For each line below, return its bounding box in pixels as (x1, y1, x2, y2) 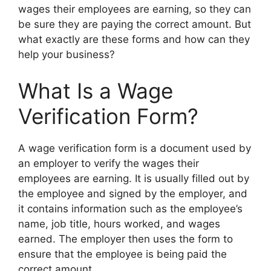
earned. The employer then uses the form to (18, 232, 233, 245)
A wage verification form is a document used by (18, 142, 251, 154)
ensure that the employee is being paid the (18, 247, 227, 260)
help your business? (18, 48, 115, 61)
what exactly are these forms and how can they (18, 33, 250, 46)
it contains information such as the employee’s (18, 202, 243, 215)
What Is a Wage (18, 77, 173, 103)
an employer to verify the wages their (18, 157, 199, 169)
